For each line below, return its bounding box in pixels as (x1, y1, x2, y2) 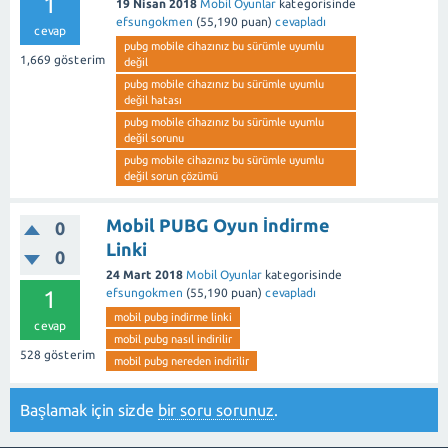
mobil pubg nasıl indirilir (114, 333, 232, 345)
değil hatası (124, 94, 182, 106)
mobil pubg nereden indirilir (114, 355, 249, 367)
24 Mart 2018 (106, 268, 183, 281)
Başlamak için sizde (20, 401, 158, 419)
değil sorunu (124, 132, 184, 144)
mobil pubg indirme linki (114, 311, 232, 323)
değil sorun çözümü (124, 170, 218, 182)
